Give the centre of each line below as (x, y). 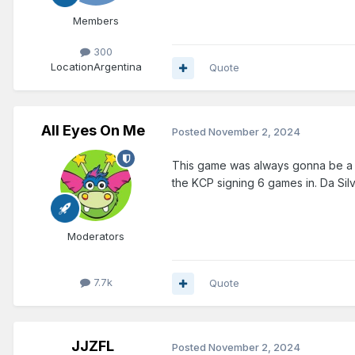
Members (96, 21)
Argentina (117, 67)
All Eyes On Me (93, 131)
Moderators (96, 237)
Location (72, 67)
